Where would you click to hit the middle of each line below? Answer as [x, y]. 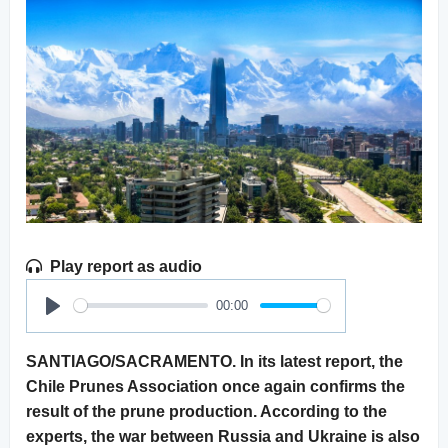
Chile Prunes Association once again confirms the [215, 386]
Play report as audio [126, 266]
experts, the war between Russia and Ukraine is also [223, 436]
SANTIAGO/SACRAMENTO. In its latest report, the [214, 361]
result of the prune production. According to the [206, 411]
